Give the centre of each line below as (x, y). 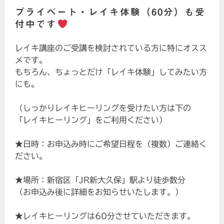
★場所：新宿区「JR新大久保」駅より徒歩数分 (100, 180)
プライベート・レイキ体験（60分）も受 (110, 12)
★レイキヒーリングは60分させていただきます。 (105, 216)
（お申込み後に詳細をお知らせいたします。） (99, 192)
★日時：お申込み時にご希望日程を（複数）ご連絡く (111, 144)
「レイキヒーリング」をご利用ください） (91, 120)
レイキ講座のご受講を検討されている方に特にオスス (111, 48)
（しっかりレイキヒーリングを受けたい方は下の (103, 108)
